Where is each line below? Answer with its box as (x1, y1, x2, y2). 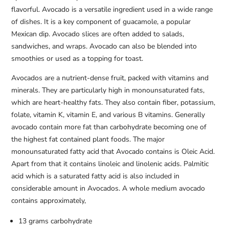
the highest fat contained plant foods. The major (11, 134, 165, 145)
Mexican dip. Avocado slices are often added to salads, (11, 29, 185, 39)
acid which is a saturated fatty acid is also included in (11, 171, 180, 181)
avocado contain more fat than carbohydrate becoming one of (11, 122, 207, 132)
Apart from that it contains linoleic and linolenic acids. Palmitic (11, 159, 209, 169)
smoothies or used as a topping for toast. (11, 54, 144, 64)
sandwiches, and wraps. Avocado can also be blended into (11, 41, 197, 52)
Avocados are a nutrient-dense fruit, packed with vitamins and (11, 73, 209, 83)
